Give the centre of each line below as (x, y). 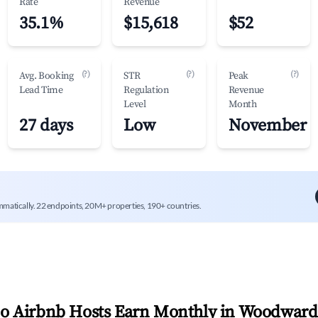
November (267, 126)
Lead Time (41, 90)
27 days (46, 126)
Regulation (146, 90)
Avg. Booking (46, 76)
